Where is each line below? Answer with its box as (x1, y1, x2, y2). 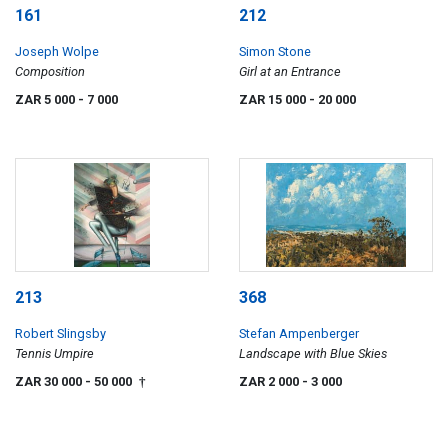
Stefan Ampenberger (239, 325, 359, 341)
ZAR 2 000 (239, 373, 302, 389)
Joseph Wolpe (15, 44, 99, 60)
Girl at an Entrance (239, 64, 341, 80)
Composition (15, 64, 85, 80)
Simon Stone (239, 44, 311, 60)
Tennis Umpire (15, 345, 94, 361)
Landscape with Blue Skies (239, 345, 387, 361)
